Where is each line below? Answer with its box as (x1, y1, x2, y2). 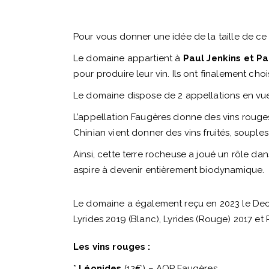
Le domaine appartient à (73, 53, 183, 64)
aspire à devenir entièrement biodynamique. (73, 165, 265, 175)
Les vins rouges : (73, 241, 151, 252)
